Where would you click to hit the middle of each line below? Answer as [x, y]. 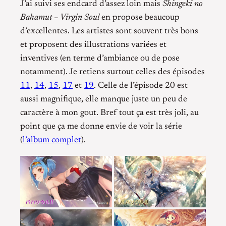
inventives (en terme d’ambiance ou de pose [100, 58]
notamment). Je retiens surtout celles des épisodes [112, 72]
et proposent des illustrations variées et [93, 45]
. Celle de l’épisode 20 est [141, 86]
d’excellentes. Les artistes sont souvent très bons [109, 31]
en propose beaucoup [139, 17]
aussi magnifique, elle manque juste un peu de [104, 99]
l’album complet [52, 140]
